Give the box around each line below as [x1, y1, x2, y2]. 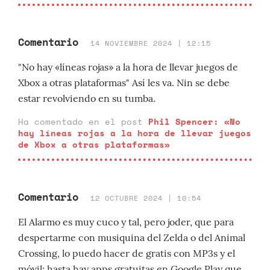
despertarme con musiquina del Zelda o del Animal [18, 231, 245, 243]
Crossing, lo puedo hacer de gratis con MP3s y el [18, 247, 235, 259]
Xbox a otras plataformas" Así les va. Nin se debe [18, 77, 230, 89]
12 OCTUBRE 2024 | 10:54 [90, 193, 201, 203]
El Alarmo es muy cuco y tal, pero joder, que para [18, 216, 234, 228]
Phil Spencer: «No [148, 115, 240, 128]
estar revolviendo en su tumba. [18, 92, 155, 104]
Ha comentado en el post [18, 115, 148, 128]
